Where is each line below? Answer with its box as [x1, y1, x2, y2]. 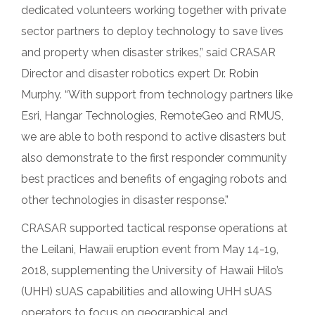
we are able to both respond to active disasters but [21, 130, 286, 143]
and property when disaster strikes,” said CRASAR [21, 46, 276, 59]
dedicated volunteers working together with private [21, 4, 286, 17]
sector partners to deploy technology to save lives [21, 25, 283, 38]
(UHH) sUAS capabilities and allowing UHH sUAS [21, 285, 272, 298]
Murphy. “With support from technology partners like [21, 88, 292, 101]
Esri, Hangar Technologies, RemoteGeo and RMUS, [21, 109, 283, 122]
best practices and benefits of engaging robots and [21, 172, 287, 186]
